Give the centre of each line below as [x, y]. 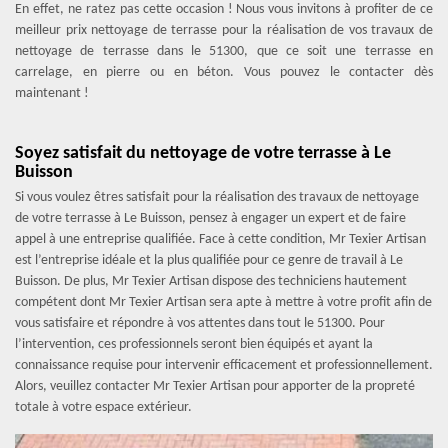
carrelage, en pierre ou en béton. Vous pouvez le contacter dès [224, 72]
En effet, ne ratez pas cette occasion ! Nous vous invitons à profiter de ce [224, 9]
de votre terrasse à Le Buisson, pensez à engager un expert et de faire [210, 218]
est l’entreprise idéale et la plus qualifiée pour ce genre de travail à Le [209, 260]
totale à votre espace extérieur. [103, 407]
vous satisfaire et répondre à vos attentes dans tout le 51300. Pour [200, 323]
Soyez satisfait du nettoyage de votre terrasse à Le [203, 153]
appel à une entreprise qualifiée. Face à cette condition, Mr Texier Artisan [220, 239]
